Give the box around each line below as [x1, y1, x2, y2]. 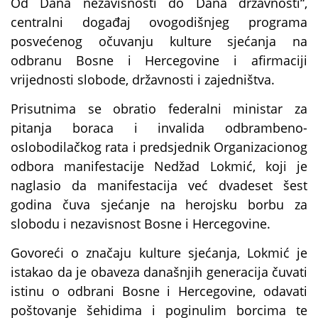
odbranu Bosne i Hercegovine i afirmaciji [11, 51, 307, 69]
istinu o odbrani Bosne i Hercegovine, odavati [11, 283, 307, 300]
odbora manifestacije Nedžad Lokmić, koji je [11, 157, 307, 175]
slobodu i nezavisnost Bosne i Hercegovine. [11, 214, 270, 232]
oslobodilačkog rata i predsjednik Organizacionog [11, 138, 307, 155]
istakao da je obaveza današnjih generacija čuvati [11, 263, 307, 281]
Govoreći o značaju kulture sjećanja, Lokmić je [11, 244, 307, 262]
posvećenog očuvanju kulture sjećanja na [11, 32, 307, 50]
